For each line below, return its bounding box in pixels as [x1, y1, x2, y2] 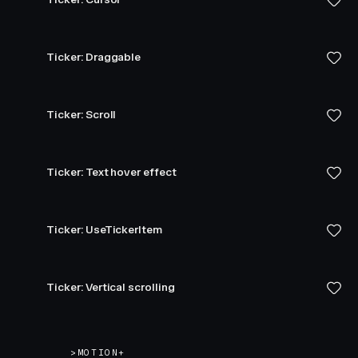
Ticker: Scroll [46, 108, 117, 121]
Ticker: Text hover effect [46, 165, 177, 179]
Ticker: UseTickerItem [46, 223, 162, 237]
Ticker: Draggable [46, 50, 141, 64]
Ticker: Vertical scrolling [46, 280, 175, 294]
